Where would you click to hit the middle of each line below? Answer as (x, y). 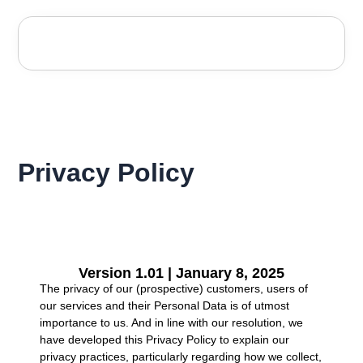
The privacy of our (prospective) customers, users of (173, 288)
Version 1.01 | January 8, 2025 (181, 273)
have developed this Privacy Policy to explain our (164, 339)
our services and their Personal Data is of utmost (164, 305)
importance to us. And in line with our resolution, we (171, 322)
